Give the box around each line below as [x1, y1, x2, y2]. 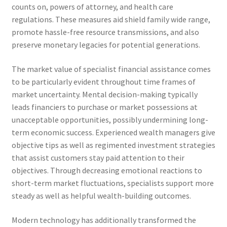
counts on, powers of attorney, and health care [11, 2, 173, 12]
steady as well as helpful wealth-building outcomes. [11, 190, 191, 201]
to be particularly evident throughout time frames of [11, 76, 196, 87]
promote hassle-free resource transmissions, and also [11, 27, 199, 37]
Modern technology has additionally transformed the [11, 214, 196, 225]
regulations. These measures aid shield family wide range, [11, 14, 210, 25]
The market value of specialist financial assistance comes [11, 63, 211, 74]
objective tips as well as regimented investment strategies [11, 139, 215, 150]
